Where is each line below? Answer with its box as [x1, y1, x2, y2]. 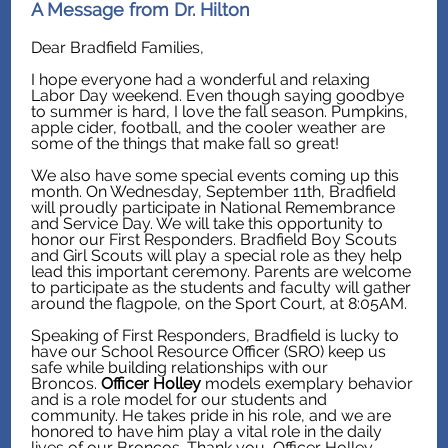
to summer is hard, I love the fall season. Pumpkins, [31, 102, 408, 121]
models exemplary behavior [201, 374, 413, 393]
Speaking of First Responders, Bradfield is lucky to [31, 326, 399, 345]
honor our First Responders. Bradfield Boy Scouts [31, 230, 397, 249]
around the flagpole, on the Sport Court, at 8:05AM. [31, 294, 407, 313]
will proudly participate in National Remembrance [31, 198, 395, 217]
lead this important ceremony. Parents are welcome [31, 262, 411, 281]
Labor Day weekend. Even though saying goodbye [31, 86, 404, 105]
